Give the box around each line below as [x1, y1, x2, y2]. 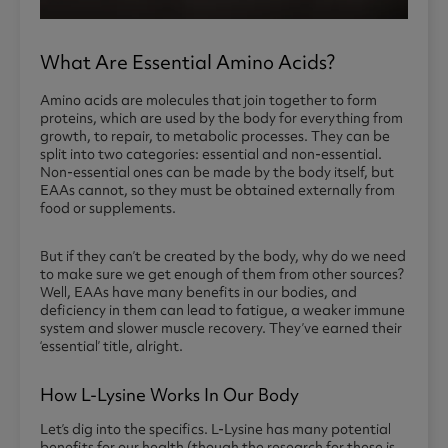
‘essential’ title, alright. [40, 337, 183, 356]
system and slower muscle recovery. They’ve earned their [40, 319, 402, 338]
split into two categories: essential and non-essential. [40, 145, 382, 164]
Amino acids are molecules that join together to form [40, 91, 377, 110]
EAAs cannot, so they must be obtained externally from [40, 181, 395, 200]
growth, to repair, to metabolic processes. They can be [40, 127, 390, 146]
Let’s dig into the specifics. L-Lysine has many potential [40, 420, 391, 439]
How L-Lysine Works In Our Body [40, 383, 299, 407]
